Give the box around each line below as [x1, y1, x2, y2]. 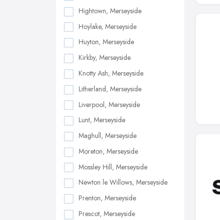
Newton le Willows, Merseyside [79, 177, 167, 188]
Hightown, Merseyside [79, 5, 141, 16]
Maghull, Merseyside [79, 131, 137, 141]
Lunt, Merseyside [79, 115, 125, 125]
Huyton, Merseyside [79, 37, 134, 47]
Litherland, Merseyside [79, 83, 141, 94]
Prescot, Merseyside [79, 208, 135, 219]
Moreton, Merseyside [79, 146, 138, 156]
